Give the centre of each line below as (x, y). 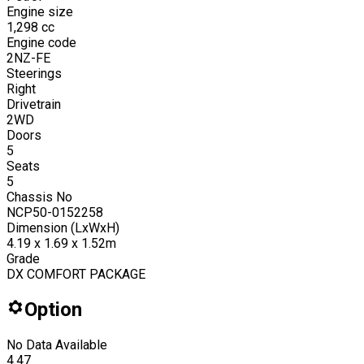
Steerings (34, 73)
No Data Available (57, 344)
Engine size (40, 11)
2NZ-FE (28, 58)
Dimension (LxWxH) (63, 227)
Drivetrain (34, 104)
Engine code (41, 42)
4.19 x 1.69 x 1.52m (61, 243)
